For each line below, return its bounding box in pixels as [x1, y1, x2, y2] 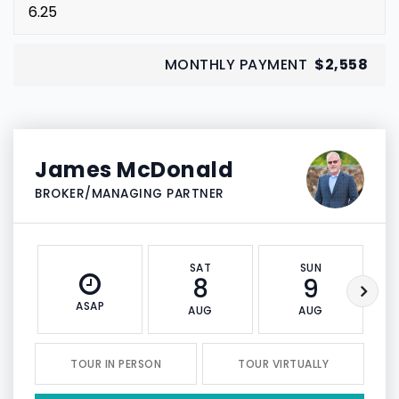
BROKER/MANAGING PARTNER [35, 185, 224, 202]
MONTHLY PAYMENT [164, 54, 307, 75]
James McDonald [35, 155, 233, 184]
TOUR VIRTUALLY [238, 356, 329, 371]
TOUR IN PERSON [70, 356, 161, 371]
